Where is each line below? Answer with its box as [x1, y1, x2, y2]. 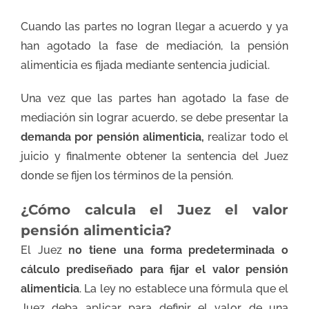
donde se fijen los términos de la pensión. [21, 168, 233, 182]
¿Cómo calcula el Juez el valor [21, 201, 288, 218]
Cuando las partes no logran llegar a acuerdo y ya [21, 19, 288, 33]
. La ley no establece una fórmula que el [79, 281, 288, 295]
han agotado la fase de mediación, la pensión [21, 39, 288, 52]
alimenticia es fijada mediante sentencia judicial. [21, 58, 270, 72]
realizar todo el [204, 130, 288, 143]
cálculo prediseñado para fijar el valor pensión [21, 262, 288, 276]
